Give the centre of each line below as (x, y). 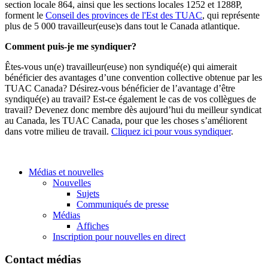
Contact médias (43, 260)
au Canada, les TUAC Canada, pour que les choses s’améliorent (126, 120)
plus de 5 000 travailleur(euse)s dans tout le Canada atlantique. (122, 26)
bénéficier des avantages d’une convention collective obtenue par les (133, 77)
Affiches (93, 226)
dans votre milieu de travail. (58, 131)
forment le (25, 15)
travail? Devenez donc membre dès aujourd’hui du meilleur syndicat (133, 109)
